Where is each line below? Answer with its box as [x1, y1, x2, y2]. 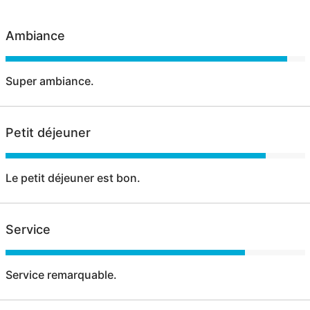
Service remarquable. [5, 267, 117, 282]
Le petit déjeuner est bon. [5, 170, 140, 185]
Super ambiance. [5, 73, 94, 88]
